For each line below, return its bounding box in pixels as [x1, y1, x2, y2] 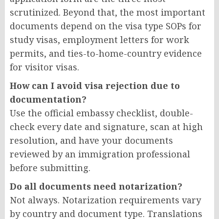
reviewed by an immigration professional [10, 148, 190, 160]
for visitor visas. [10, 61, 79, 73]
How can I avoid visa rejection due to [10, 79, 180, 91]
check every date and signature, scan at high [10, 120, 203, 132]
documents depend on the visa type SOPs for [10, 20, 201, 32]
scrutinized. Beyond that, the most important [10, 6, 205, 18]
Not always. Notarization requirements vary [10, 194, 201, 206]
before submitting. [10, 161, 90, 174]
